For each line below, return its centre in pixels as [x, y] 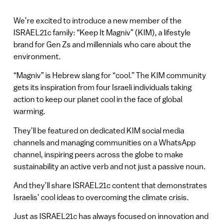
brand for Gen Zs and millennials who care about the [102, 44]
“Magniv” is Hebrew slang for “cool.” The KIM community [110, 75]
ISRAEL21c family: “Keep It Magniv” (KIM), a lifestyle [102, 32]
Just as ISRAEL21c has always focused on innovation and [111, 216]
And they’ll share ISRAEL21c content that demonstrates [110, 185]
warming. [29, 111]
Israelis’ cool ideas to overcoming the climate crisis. [101, 197]
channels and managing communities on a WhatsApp [104, 142]
